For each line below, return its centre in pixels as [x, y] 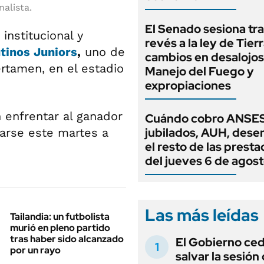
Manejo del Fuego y [199, 71]
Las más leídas [202, 215]
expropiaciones [188, 85]
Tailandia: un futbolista [60, 217]
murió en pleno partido [60, 228]
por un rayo [35, 250]
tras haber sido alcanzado [67, 239]
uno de [103, 52]
